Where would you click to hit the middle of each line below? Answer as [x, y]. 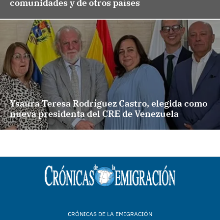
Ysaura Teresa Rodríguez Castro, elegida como [109, 104]
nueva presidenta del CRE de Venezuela [94, 114]
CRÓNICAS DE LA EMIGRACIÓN [110, 214]
